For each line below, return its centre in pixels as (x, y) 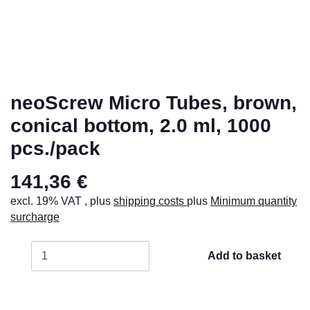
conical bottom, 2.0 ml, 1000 (141, 126)
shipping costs (150, 201)
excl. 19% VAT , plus (62, 201)
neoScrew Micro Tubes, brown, (154, 103)
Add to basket (245, 256)
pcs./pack (55, 149)
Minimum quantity (254, 201)
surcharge (35, 217)
